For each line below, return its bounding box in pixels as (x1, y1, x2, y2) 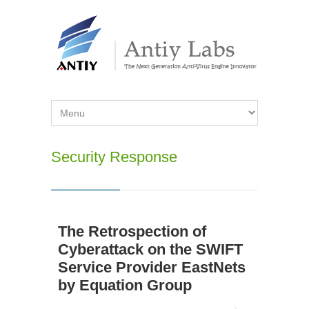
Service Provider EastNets (58, 259, 246, 276)
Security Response (51, 148, 177, 166)
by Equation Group (58, 277, 192, 294)
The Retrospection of (58, 223, 206, 240)
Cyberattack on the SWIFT (58, 241, 243, 258)
